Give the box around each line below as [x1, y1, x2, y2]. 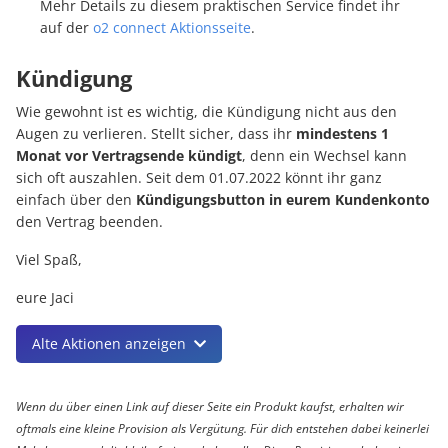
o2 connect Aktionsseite [93, 18, 251, 38]
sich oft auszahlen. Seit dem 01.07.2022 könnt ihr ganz [16, 168, 382, 188]
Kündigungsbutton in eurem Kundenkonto [136, 190, 430, 210]
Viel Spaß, [16, 250, 82, 270]
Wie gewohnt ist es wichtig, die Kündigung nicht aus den [16, 102, 397, 122]
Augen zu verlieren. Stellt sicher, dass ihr [16, 124, 296, 144]
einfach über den [16, 190, 136, 210]
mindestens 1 [296, 124, 389, 144]
